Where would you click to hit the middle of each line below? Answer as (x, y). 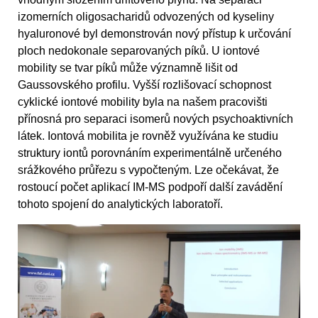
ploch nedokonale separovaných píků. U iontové (139, 50)
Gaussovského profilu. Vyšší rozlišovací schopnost (144, 84)
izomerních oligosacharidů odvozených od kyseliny (146, 16)
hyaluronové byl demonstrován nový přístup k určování (154, 33)
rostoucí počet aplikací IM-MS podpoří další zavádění (150, 187)
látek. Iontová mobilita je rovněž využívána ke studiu (148, 136)
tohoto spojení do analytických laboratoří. (120, 204)
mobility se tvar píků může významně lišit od (128, 67)
